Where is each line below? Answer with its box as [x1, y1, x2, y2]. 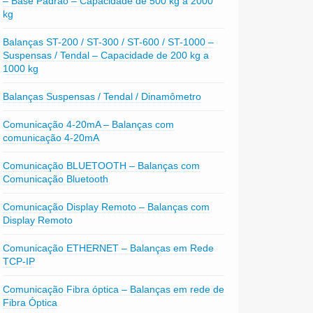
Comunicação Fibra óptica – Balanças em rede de [2, 284, 224, 295]
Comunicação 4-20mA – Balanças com [2, 119, 174, 130]
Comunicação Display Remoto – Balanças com [2, 201, 210, 212]
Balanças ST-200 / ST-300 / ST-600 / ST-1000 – [2, 36, 214, 48]
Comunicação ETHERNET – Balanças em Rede [2, 242, 214, 254]
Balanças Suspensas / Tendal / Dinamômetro [2, 91, 201, 102]
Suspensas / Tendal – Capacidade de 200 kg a [2, 50, 209, 61]
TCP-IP [2, 256, 35, 267]
